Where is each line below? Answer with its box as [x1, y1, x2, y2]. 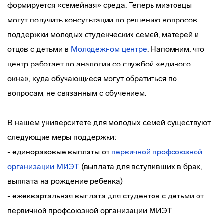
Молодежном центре [71, 44, 147, 54]
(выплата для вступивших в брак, [79, 162, 202, 171]
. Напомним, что [147, 44, 204, 54]
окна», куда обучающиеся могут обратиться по [7, 74, 177, 83]
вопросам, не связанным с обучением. [7, 88, 146, 98]
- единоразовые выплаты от [7, 147, 111, 156]
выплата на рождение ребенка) [7, 176, 123, 186]
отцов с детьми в [7, 44, 71, 54]
